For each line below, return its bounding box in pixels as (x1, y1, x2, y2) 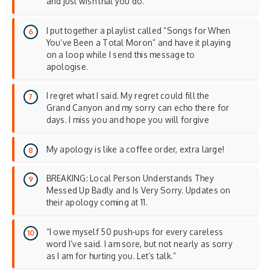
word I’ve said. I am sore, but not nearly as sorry (46, 238, 233, 249)
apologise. (46, 61, 89, 72)
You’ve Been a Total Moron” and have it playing (46, 37, 231, 48)
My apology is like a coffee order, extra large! (46, 143, 225, 154)
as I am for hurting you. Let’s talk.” (46, 250, 177, 261)
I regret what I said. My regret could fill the (46, 90, 209, 101)
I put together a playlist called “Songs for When (46, 25, 231, 36)
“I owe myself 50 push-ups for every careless (46, 226, 224, 237)
